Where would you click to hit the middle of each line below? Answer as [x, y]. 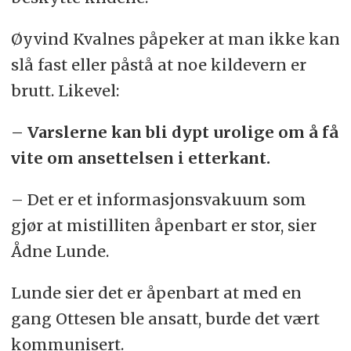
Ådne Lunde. [60, 251]
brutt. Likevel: [65, 90]
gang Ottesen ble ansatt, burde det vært [165, 318]
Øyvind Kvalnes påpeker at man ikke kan [175, 38]
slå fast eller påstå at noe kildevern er [158, 64]
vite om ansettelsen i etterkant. [142, 157]
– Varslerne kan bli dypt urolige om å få [174, 132]
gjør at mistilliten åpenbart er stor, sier [163, 225]
